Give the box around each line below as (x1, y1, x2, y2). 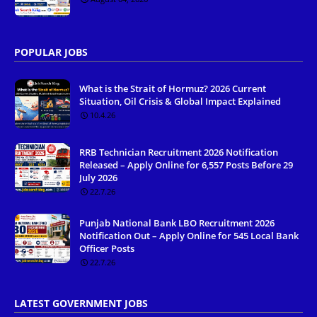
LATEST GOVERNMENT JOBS (14, 296, 148, 311)
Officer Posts (79, 242, 134, 255)
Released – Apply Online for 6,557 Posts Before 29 (79, 158, 293, 172)
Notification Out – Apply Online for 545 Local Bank (79, 229, 299, 243)
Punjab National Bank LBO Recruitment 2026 (79, 217, 275, 230)
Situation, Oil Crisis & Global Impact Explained (79, 95, 281, 108)
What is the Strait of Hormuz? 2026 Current (79, 82, 266, 96)
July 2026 (79, 171, 117, 185)
